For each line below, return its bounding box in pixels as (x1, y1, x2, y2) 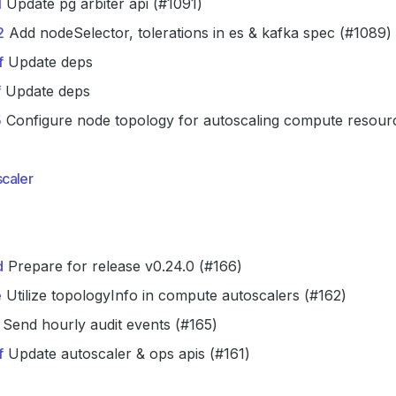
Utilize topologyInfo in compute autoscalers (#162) (2, 286, 346, 304)
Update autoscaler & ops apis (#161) (4, 345, 250, 362)
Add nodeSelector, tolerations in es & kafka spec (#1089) (4, 24, 392, 42)
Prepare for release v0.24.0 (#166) (4, 257, 242, 275)
